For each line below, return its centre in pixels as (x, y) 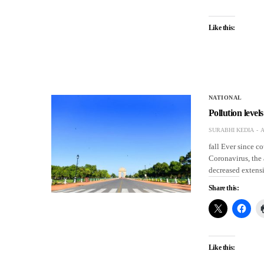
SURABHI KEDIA (231, 130)
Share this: (224, 188)
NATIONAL (225, 97)
